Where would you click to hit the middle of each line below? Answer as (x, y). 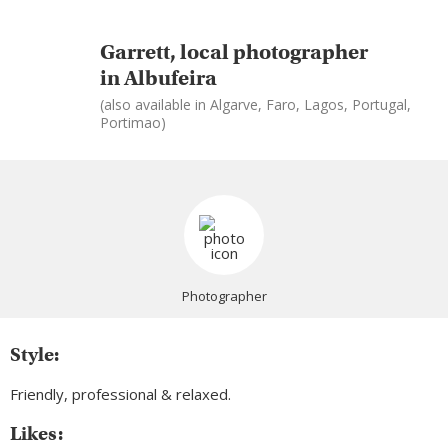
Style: (34, 355)
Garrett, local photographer (234, 51)
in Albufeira (158, 77)
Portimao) (133, 122)
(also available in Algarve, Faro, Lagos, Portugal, (255, 104)
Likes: (36, 434)
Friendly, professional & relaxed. (120, 394)
